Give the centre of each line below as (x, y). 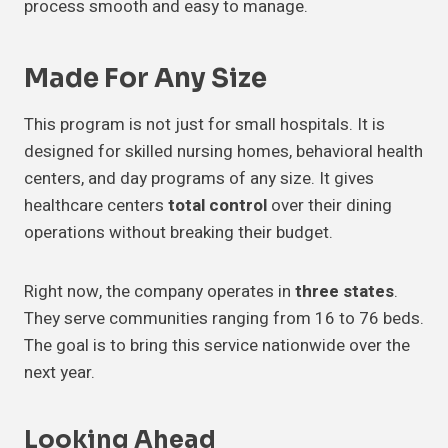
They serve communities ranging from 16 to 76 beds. (224, 319)
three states (344, 292)
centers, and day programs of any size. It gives (199, 179)
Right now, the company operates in (159, 292)
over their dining (329, 206)
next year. (59, 373)
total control (217, 206)
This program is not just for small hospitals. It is (204, 125)
